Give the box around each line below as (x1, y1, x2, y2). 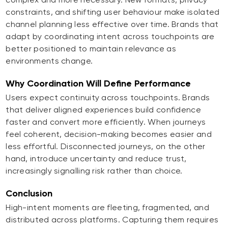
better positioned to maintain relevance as (6, 44, 176, 54)
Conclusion (6, 188, 53, 199)
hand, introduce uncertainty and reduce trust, (6, 154, 187, 164)
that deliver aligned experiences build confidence (6, 105, 201, 115)
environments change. (6, 56, 93, 66)
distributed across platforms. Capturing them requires (6, 215, 219, 225)
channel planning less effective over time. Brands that (6, 19, 219, 30)
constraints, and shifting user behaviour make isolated (6, 7, 220, 17)
